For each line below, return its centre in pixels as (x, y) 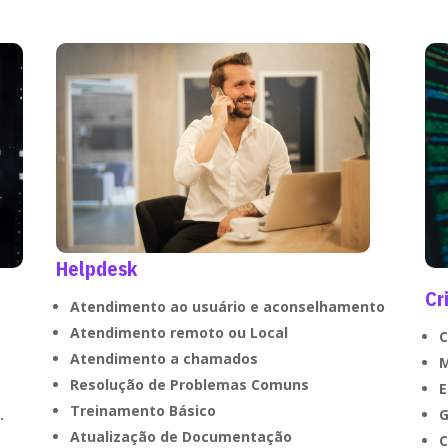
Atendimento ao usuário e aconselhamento (227, 307)
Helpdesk (96, 269)
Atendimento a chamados (165, 359)
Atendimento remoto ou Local (178, 333)
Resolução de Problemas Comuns (189, 385)
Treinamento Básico (142, 411)
